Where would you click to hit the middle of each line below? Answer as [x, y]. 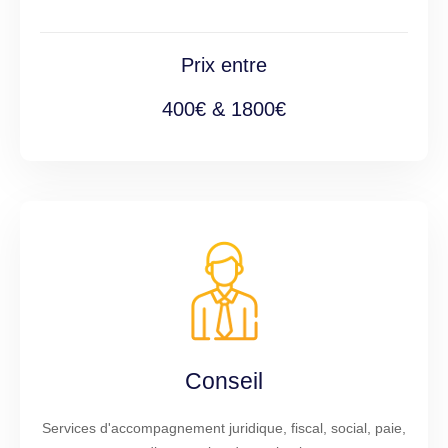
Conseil [224, 381]
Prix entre [224, 64]
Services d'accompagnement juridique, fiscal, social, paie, [224, 428]
